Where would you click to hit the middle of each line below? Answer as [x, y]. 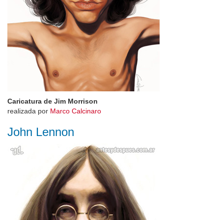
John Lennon [41, 132]
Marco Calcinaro [76, 111]
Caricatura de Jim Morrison [53, 101]
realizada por [29, 111]
